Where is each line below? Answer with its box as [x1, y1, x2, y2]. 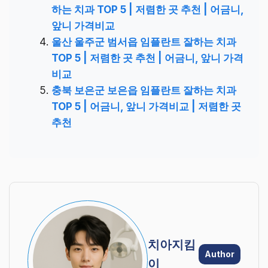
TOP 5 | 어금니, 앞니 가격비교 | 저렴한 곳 [51, 100, 241, 112]
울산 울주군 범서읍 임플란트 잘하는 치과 [51, 35, 236, 48]
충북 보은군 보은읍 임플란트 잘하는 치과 [51, 84, 236, 96]
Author [205, 248, 234, 259]
